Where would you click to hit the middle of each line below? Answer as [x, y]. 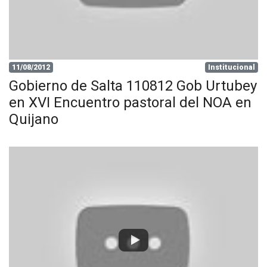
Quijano [34, 119]
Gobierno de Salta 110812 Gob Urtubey [133, 86]
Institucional [232, 67]
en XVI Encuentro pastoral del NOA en [130, 103]
